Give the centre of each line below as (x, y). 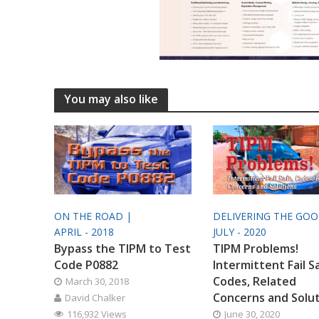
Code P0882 (86, 265)
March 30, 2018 (97, 281)
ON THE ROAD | (94, 216)
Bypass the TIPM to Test (122, 248)
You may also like (111, 99)
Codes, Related (254, 281)
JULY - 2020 (239, 231)
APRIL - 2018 (84, 231)
